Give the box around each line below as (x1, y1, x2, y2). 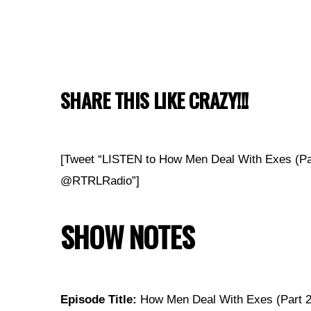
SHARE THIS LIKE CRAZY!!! (60, 86, 249, 115)
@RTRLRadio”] (60, 174, 140, 188)
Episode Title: (60, 293, 137, 307)
